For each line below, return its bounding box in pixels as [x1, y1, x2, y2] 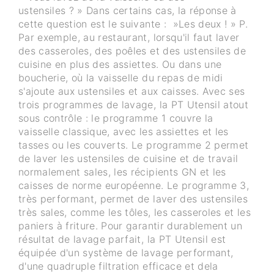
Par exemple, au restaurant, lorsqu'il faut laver [18, 31, 240, 44]
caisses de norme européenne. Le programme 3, [18, 179, 249, 192]
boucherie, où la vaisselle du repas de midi [18, 72, 223, 84]
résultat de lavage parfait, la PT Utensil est [18, 233, 226, 246]
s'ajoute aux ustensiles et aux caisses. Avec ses [18, 85, 245, 98]
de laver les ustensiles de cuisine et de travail [18, 152, 239, 165]
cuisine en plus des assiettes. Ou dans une [18, 58, 222, 71]
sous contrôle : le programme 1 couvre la [18, 112, 213, 125]
